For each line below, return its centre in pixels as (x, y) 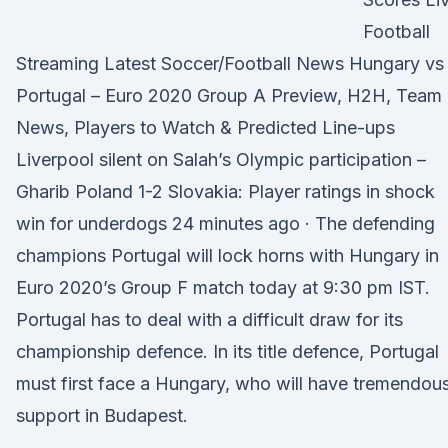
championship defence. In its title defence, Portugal (227, 351)
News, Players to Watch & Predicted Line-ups (205, 127)
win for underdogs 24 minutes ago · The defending (225, 223)
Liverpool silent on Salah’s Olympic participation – (221, 159)
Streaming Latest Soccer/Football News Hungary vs (230, 63)
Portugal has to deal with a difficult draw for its (209, 319)
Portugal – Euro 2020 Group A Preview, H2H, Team (229, 95)
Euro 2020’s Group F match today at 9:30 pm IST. (223, 287)
